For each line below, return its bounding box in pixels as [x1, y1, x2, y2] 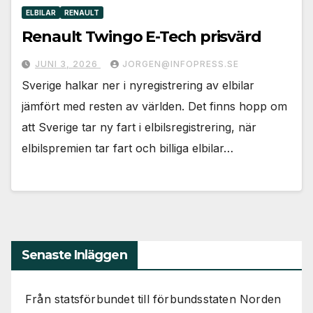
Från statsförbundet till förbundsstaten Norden [25, 292, 282, 307]
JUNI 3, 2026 [35, 59, 101, 70]
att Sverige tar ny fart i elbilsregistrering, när [22, 120, 256, 135]
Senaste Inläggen [22, 247, 127, 263]
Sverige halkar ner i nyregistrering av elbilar [22, 78, 254, 93]
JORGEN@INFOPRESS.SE [122, 59, 239, 70]
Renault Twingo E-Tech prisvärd [22, 27, 262, 47]
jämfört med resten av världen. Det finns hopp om [22, 99, 287, 114]
